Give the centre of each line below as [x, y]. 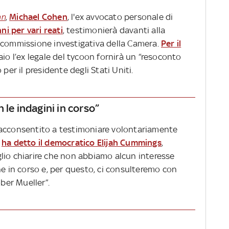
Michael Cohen [38, 17]
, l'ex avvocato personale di [120, 17]
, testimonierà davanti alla [114, 30]
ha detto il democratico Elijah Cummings [82, 143]
